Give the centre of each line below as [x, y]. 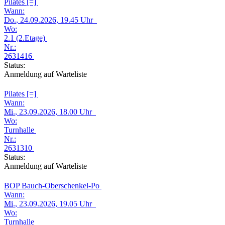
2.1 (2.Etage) [26, 38]
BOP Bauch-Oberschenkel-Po [53, 186]
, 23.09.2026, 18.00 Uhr [55, 112]
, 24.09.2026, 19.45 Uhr [57, 20]
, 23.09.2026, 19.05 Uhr [55, 204]
